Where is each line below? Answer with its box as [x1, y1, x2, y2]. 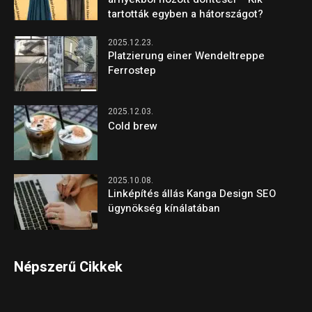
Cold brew [108, 118, 158, 134]
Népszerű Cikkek [14, 256, 123, 277]
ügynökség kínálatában [108, 201, 221, 217]
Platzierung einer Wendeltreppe [108, 47, 265, 63]
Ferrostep [108, 62, 157, 78]
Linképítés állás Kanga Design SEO [108, 186, 276, 202]
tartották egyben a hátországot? [108, 6, 264, 22]
